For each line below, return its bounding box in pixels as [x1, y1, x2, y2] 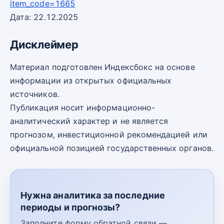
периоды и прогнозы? [20, 202, 120, 213]
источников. [10, 89, 59, 99]
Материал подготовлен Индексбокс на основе [10, 62, 195, 72]
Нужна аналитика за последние [20, 190, 165, 201]
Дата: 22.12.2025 [10, 12, 78, 22]
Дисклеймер [10, 38, 78, 51]
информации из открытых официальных [10, 75, 172, 86]
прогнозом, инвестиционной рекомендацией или [10, 129, 207, 140]
